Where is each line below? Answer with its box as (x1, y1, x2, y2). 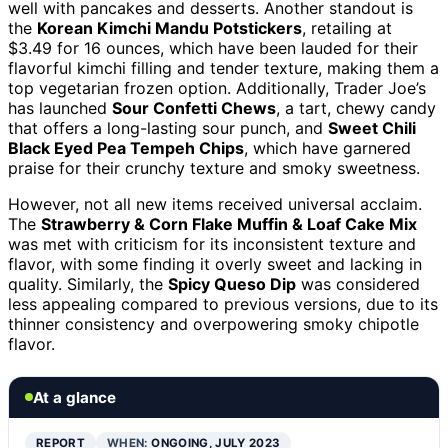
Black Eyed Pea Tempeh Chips (8, 137, 244, 158)
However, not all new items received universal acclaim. (8, 193, 422, 214)
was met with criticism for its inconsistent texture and (8, 233, 416, 254)
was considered (296, 273, 420, 294)
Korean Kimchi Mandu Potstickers (37, 17, 302, 38)
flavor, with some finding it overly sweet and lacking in (8, 253, 422, 274)
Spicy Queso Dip (168, 273, 296, 294)
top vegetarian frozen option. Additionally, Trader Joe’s (8, 77, 426, 98)
